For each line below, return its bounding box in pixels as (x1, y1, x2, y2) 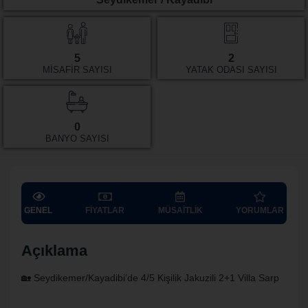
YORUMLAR (235, 206, 284, 215)
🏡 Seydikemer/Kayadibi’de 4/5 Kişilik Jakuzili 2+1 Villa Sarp (21, 272, 279, 283)
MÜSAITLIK (157, 206, 203, 215)
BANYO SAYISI (45, 133, 109, 144)
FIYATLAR (85, 206, 125, 215)
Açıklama (21, 242, 87, 259)
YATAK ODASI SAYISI (185, 65, 277, 75)
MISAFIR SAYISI (42, 65, 112, 75)
